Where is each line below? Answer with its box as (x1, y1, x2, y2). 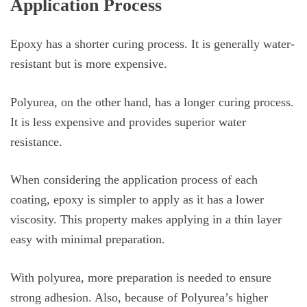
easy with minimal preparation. (10, 232, 165, 247)
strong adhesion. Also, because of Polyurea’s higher (10, 290, 268, 304)
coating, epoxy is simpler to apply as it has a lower (10, 193, 264, 207)
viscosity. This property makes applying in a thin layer (10, 212, 282, 227)
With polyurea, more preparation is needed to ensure (10, 270, 271, 284)
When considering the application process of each (10, 173, 258, 187)
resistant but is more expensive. (10, 57, 167, 71)
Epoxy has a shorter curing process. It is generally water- (10, 37, 295, 51)
